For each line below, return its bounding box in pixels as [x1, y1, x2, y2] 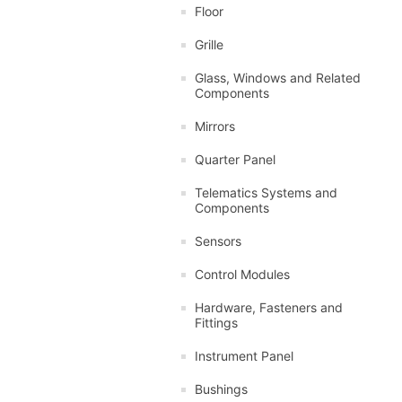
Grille [195, 36, 223, 52]
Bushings [195, 380, 248, 397]
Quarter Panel [195, 151, 275, 167]
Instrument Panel [195, 347, 293, 363]
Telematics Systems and [195, 184, 337, 200]
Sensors [195, 232, 241, 249]
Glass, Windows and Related [195, 69, 361, 85]
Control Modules [195, 266, 290, 282]
